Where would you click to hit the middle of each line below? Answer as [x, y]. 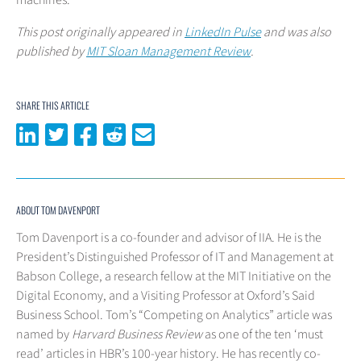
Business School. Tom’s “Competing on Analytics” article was [174, 315]
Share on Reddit [169, 133]
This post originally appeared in [100, 33]
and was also [296, 33]
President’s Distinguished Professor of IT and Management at [175, 257]
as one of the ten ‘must [263, 335]
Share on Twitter [113, 133]
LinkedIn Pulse [223, 33]
